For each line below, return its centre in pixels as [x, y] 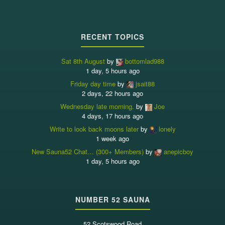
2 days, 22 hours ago [113, 93]
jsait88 [145, 84]
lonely [167, 129]
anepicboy [179, 152]
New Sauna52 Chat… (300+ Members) [88, 152]
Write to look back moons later [94, 129]
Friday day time [93, 84]
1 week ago [113, 139]
